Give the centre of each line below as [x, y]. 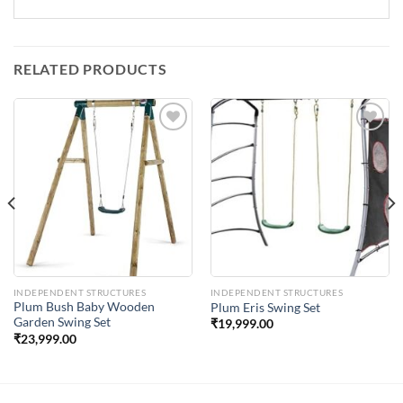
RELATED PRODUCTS [90, 68]
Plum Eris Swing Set [265, 308]
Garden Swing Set [62, 322]
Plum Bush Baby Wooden [84, 307]
